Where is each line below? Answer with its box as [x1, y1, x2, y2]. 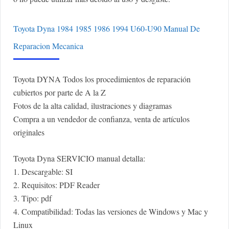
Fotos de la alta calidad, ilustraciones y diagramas [13, 100, 172, 111]
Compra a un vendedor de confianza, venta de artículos [13, 113, 190, 125]
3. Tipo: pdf [13, 193, 52, 204]
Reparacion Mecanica [13, 40, 83, 52]
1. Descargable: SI [13, 166, 73, 177]
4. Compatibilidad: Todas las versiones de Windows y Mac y [13, 206, 208, 217]
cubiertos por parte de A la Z [13, 87, 106, 98]
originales [13, 127, 44, 138]
